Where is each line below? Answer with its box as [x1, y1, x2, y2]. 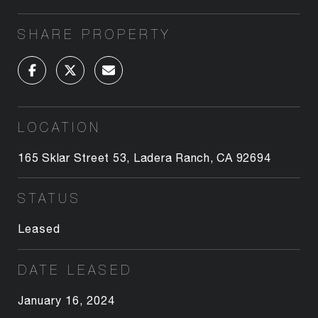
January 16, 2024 [18, 293, 115, 307]
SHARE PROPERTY [18, 26, 171, 42]
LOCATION [18, 119, 102, 135]
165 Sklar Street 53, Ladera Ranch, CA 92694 [18, 150, 271, 164]
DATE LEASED [18, 262, 133, 278]
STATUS [18, 190, 82, 206]
